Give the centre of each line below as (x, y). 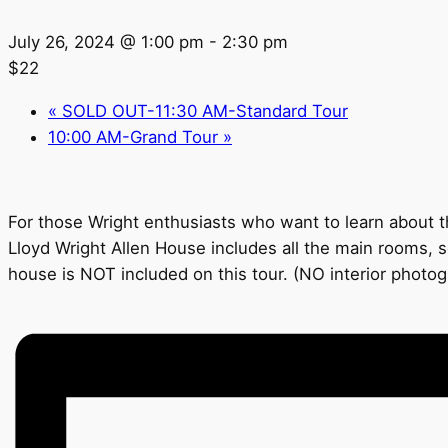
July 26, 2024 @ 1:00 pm (106, 42)
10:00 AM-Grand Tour (135, 136)
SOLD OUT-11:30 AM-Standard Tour (202, 110)
